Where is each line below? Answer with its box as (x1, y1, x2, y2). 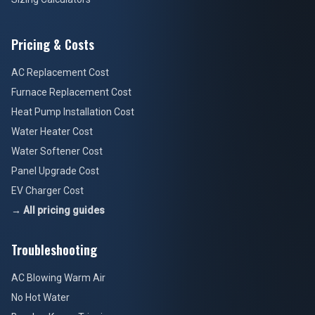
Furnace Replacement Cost (11, 86, 131, 98)
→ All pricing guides (11, 205, 105, 216)
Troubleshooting (11, 240, 97, 259)
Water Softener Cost (11, 146, 103, 157)
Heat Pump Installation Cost (11, 106, 134, 117)
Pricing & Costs (11, 35, 94, 53)
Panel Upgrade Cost (11, 165, 99, 176)
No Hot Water (11, 292, 70, 303)
